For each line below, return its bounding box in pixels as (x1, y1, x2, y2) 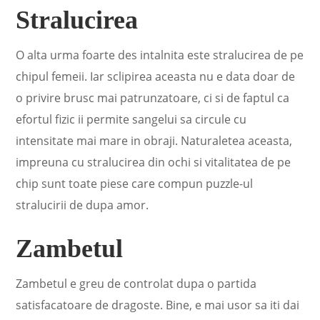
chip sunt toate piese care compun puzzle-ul (16, 176, 254, 191)
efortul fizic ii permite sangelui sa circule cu (16, 111, 247, 127)
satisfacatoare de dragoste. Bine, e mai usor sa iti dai (16, 297, 300, 313)
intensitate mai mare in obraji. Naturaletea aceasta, (16, 133, 293, 149)
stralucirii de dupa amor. (16, 197, 149, 213)
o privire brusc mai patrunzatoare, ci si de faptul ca (16, 90, 290, 106)
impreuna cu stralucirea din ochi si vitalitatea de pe (16, 154, 291, 170)
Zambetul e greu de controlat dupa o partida (16, 276, 257, 291)
